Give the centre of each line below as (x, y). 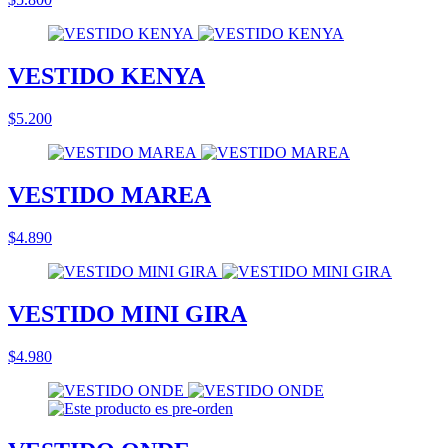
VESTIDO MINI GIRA (127, 313)
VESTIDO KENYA (106, 76)
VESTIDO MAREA (109, 195)
